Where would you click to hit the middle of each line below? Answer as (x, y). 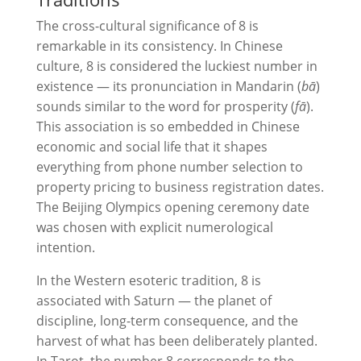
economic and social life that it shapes (151, 147)
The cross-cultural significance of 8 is (147, 26)
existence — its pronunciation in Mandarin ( (168, 86)
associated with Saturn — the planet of (154, 301)
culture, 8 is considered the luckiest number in (176, 66)
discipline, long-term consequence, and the (167, 321)
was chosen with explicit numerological (154, 227)
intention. (65, 247)
